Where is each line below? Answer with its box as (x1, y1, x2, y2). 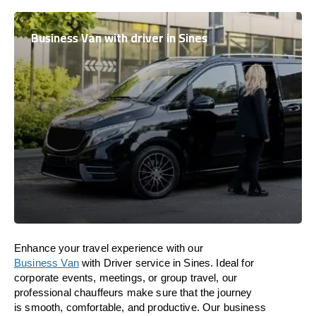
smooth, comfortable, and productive (25, 301, 197, 313)
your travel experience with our (56, 242, 203, 254)
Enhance (14, 242, 56, 254)
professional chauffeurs (14, 286, 127, 298)
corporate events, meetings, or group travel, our (14, 272, 238, 284)
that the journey (180, 286, 253, 298)
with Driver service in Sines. (78, 257, 217, 269)
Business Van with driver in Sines (31, 27, 207, 49)
